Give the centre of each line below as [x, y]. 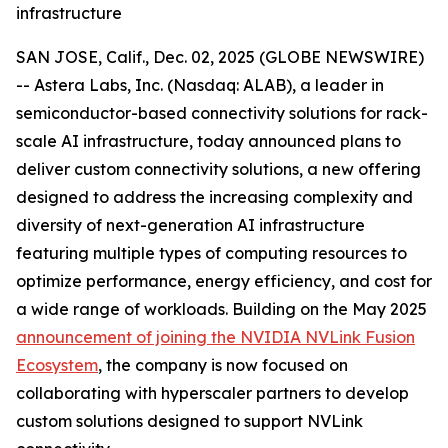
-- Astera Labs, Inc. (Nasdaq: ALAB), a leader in [200, 85]
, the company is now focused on [223, 365]
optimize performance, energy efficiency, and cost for [224, 281]
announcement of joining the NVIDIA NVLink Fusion [215, 337]
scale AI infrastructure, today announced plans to [208, 141]
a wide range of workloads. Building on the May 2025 [221, 309]
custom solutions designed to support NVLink [189, 421]
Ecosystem [57, 365]
